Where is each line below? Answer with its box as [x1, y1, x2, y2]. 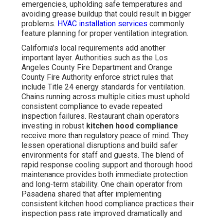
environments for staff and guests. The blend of [21, 150, 184, 160]
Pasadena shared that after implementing [21, 189, 162, 199]
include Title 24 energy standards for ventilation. [21, 82, 185, 92]
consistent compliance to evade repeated [21, 102, 163, 111]
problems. [21, 19, 57, 29]
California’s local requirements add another [21, 43, 165, 53]
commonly [147, 19, 184, 29]
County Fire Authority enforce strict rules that [21, 73, 173, 82]
